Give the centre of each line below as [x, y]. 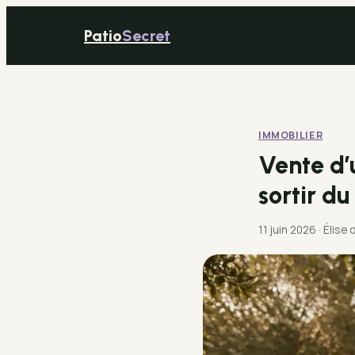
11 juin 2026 [287, 229]
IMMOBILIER [291, 135]
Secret [146, 36]
